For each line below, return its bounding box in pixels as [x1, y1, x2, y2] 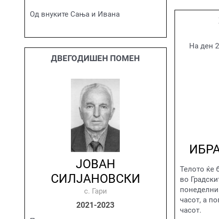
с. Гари [84, 186, 107, 196]
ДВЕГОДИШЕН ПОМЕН [51, 53, 140, 63]
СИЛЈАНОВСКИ [50, 171, 140, 186]
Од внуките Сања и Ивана [30, 9, 120, 19]
